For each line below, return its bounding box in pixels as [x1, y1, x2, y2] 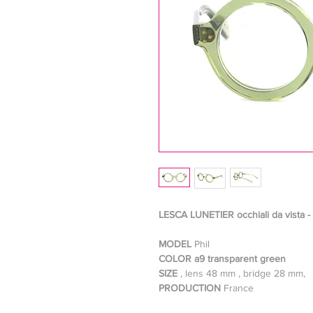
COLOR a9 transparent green [159, 253, 286, 264]
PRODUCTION [159, 282, 224, 293]
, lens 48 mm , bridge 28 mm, [180, 268, 308, 279]
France [224, 282, 254, 293]
